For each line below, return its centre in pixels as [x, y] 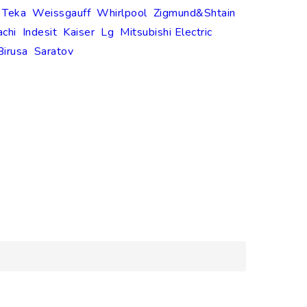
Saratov [53, 52]
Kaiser [79, 33]
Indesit [39, 33]
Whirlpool [122, 13]
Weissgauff [61, 13]
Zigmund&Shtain [194, 13]
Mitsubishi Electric [166, 33]
